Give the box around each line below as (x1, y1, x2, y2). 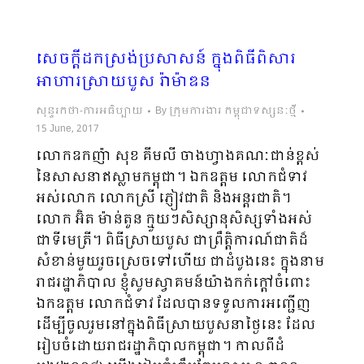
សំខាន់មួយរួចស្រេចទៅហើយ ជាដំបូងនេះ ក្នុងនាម (36, 251, 324, 273)
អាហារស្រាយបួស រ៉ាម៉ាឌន (36, 70, 210, 95)
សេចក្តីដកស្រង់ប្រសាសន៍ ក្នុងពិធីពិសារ (36, 47, 296, 72)
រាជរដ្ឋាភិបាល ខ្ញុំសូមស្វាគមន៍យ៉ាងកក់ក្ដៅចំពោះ (36, 272, 311, 294)
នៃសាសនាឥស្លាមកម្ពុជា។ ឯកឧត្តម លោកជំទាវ (36, 167, 307, 188)
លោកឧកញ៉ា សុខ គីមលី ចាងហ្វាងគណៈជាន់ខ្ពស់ (36, 145, 319, 167)
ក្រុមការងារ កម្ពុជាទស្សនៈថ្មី (169, 103, 297, 119)
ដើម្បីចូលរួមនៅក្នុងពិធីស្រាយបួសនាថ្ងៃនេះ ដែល (36, 314, 315, 336)
